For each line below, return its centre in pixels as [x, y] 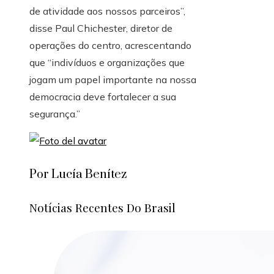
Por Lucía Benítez [78, 175]
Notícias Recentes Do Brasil [102, 208]
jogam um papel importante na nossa [113, 80]
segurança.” [55, 114]
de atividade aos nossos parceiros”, [107, 11]
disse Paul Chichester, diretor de [101, 28]
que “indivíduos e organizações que [107, 63]
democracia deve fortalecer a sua [103, 97]
